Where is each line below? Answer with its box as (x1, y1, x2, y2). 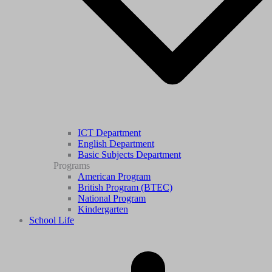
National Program (78, 193, 146, 204)
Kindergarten (78, 204, 128, 215)
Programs (53, 160, 90, 171)
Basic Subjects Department (78, 149, 181, 160)
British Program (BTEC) (78, 182, 172, 193)
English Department (78, 138, 154, 149)
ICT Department (78, 127, 141, 138)
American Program (78, 171, 151, 182)
